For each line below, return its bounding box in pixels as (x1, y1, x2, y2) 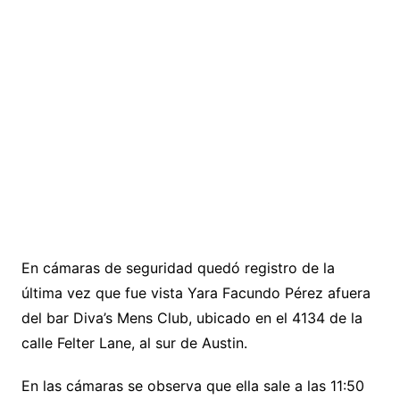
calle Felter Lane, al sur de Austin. (21, 334, 247, 353)
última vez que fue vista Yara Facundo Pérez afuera (21, 284, 371, 303)
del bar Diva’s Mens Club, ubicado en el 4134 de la (21, 309, 362, 328)
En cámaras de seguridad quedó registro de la (21, 259, 335, 278)
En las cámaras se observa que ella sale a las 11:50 (21, 377, 364, 396)
